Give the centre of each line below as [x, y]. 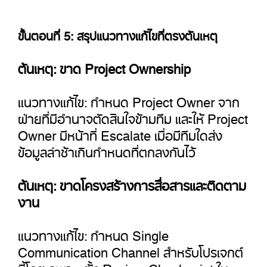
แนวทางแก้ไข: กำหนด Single [93, 232]
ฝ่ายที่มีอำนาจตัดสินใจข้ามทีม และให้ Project [133, 116]
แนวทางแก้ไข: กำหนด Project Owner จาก [129, 99]
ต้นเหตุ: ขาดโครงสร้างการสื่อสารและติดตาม [132, 182]
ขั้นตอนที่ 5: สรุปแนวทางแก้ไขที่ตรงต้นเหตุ [118, 33]
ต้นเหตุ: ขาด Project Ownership [104, 66]
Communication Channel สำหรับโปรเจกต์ [131, 249]
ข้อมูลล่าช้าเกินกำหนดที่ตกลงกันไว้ [107, 149]
